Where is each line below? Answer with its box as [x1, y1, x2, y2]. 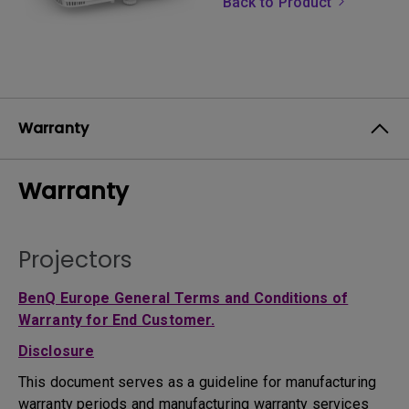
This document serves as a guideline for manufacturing [18, 373, 376, 391]
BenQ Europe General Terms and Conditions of [18, 289, 349, 307]
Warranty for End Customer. [18, 311, 215, 329]
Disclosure [18, 342, 94, 360]
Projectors [18, 244, 132, 276]
